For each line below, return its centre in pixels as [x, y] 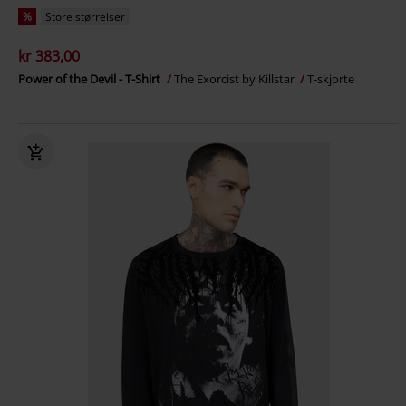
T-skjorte [331, 78]
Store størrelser [85, 16]
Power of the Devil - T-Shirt [91, 78]
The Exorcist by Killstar [236, 78]
